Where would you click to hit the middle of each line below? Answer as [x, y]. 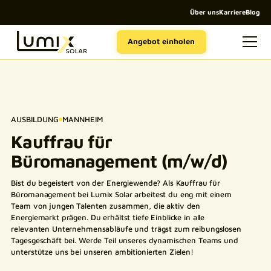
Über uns [204, 12]
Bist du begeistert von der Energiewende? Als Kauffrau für [116, 183]
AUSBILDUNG [35, 119]
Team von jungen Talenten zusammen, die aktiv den [106, 206]
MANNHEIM [82, 119]
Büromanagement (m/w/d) [119, 161]
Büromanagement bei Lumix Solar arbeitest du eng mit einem [122, 194]
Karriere [232, 12]
